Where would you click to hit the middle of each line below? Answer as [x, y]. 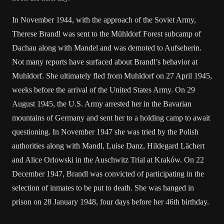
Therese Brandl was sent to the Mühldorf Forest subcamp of [106, 34]
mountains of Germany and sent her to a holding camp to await [111, 118]
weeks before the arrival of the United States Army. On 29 [103, 90]
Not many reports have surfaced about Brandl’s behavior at [105, 62]
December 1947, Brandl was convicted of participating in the [108, 174]
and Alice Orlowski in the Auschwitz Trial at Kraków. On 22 [108, 160]
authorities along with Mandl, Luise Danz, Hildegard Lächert [108, 146]
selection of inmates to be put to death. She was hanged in [103, 188]
